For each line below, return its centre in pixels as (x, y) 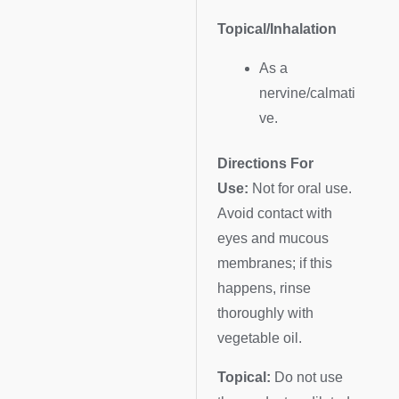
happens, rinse (265, 289)
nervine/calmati (307, 93)
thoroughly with (266, 313)
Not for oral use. (301, 189)
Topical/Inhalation (277, 29)
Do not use (307, 377)
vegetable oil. (260, 338)
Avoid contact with (275, 214)
